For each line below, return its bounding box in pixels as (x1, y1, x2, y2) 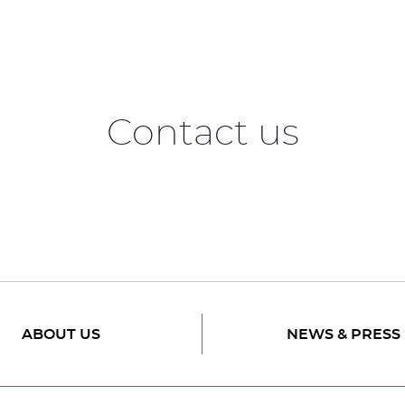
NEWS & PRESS (286, 326, 400, 342)
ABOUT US (21, 326, 100, 342)
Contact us (106, 116, 299, 152)
